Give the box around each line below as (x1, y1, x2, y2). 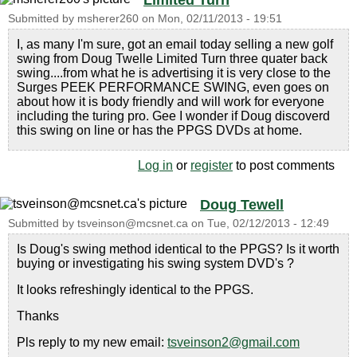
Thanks (17, 309, 59, 323)
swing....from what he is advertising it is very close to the (17, 66, 331, 80)
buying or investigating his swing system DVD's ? (17, 257, 294, 270)
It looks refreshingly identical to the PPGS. (17, 283, 253, 296)
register (190, 159, 233, 172)
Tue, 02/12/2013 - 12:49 (207, 218, 329, 229)
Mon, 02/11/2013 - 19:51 (158, 13, 282, 25)
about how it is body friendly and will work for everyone (17, 95, 324, 108)
